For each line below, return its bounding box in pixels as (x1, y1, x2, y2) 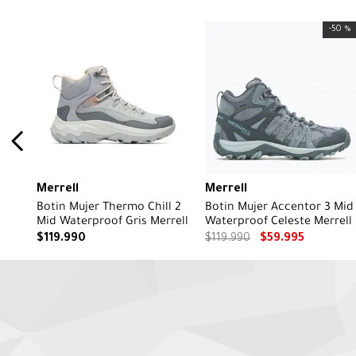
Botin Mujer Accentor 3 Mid (205, 202, 354, 215)
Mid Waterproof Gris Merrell (37, 216, 188, 230)
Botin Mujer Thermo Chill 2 (37, 202, 181, 215)
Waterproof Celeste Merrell (205, 216, 352, 230)
